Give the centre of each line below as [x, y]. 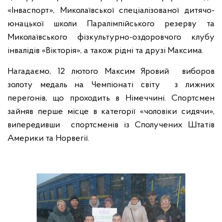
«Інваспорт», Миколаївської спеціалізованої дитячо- [111, 11]
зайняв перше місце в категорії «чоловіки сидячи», [111, 112]
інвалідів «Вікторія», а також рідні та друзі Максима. [106, 51]
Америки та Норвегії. [48, 139]
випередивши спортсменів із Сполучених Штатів [111, 125]
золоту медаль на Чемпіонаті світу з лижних [111, 85]
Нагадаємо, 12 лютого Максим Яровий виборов [111, 72]
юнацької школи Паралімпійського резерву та [111, 24]
